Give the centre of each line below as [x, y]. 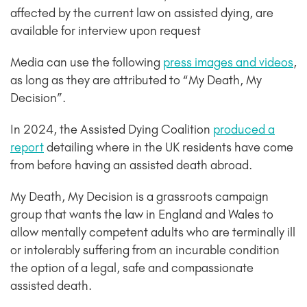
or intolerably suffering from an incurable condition [145, 250]
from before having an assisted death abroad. [131, 165]
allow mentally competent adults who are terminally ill [153, 232]
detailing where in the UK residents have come [169, 147]
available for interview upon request [106, 30]
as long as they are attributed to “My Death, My [136, 80]
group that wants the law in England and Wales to [142, 214]
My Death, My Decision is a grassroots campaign [139, 196]
